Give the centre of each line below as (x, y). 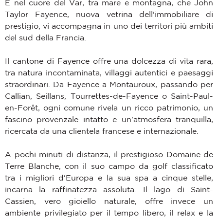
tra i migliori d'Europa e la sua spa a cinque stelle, (109, 177)
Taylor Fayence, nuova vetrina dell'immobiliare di (109, 14)
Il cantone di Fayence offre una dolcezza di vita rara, (109, 61)
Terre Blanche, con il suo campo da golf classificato (109, 166)
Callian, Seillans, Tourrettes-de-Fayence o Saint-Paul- (109, 96)
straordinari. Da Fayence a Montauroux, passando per (109, 84)
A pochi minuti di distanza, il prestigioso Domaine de (109, 154)
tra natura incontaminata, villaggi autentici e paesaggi (109, 72)
